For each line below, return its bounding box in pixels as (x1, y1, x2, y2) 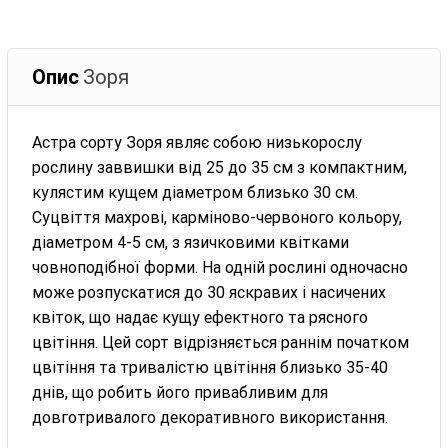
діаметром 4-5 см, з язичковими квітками (32, 232, 350, 252)
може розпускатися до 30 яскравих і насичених (32, 282, 387, 302)
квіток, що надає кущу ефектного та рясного (32, 307, 369, 327)
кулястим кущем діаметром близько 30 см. (32, 182, 359, 202)
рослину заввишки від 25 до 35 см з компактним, (32, 157, 408, 177)
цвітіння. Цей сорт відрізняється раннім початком (32, 332, 410, 352)
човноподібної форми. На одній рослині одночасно (32, 257, 409, 277)
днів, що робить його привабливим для (32, 382, 329, 402)
